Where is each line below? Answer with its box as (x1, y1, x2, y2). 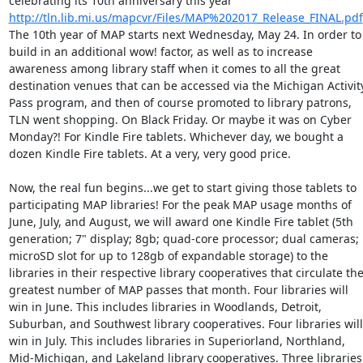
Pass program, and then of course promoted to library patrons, (8, 95, 352, 110)
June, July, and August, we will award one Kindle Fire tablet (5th (8, 214, 353, 229)
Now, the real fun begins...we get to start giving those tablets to (8, 180, 357, 195)
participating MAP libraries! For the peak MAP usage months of (8, 197, 352, 212)
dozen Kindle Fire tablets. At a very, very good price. (8, 146, 294, 161)
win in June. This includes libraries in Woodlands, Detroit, (8, 299, 322, 314)
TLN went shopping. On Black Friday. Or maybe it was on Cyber (8, 112, 352, 127)
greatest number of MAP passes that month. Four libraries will (8, 282, 348, 297)
